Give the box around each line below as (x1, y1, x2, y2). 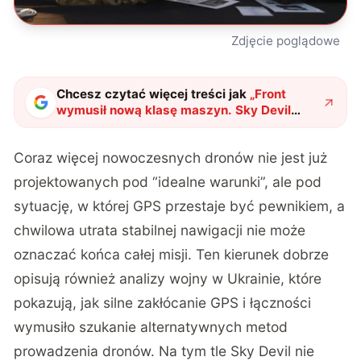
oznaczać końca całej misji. (14, 245, 197, 263)
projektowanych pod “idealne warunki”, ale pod (14, 172, 322, 190)
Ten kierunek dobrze (196, 245, 330, 263)
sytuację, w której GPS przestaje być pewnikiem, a (14, 197, 346, 214)
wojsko (56, 135, 100, 151)
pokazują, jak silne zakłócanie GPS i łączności (14, 293, 312, 311)
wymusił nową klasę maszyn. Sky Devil (56, 102, 292, 118)
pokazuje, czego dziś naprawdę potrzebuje (56, 118, 317, 135)
